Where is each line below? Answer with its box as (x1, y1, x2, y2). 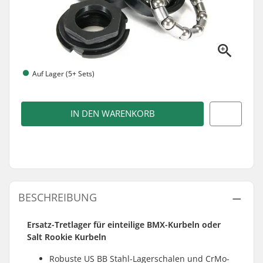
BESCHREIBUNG (18, 190, 97, 204)
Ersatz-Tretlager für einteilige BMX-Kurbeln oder (27, 219, 221, 230)
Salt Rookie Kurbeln (27, 231, 106, 242)
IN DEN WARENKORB (70, 107, 155, 120)
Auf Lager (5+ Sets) (32, 68, 95, 79)
